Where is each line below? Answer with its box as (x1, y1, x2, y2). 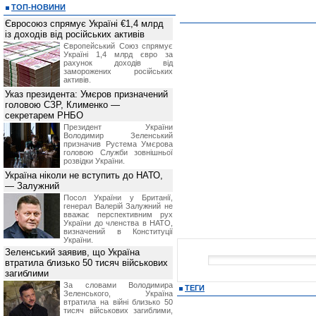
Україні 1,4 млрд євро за (63, 50, 173, 59)
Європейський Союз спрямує (63, 42, 173, 50)
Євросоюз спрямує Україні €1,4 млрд (5, 18, 164, 29)
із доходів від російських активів (5, 29, 145, 39)
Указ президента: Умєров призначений (5, 89, 168, 99)
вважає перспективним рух (63, 210, 173, 219)
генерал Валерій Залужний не (63, 202, 173, 210)
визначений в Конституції (63, 227, 173, 236)
